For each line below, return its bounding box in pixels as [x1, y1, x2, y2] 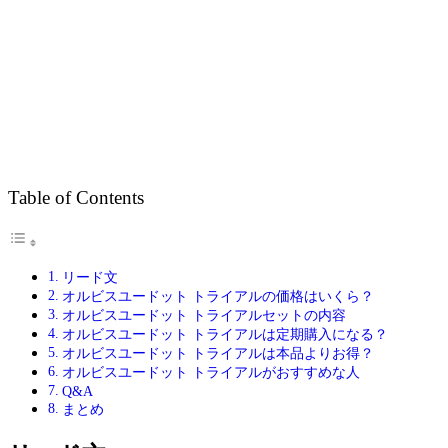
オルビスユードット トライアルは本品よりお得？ [61, 345, 374, 362]
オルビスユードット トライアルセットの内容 [61, 307, 346, 324]
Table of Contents [8, 187, 144, 209]
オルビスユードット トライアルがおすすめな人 [61, 364, 360, 381]
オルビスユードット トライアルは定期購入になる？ [61, 326, 388, 343]
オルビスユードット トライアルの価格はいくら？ [61, 288, 374, 305]
